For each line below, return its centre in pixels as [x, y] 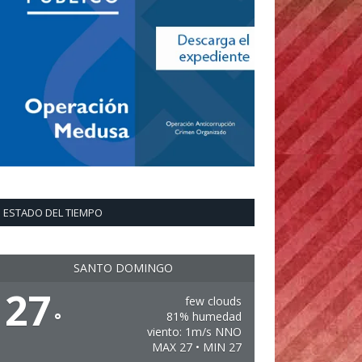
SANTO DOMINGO [123, 268]
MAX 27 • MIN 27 [196, 347]
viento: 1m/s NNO [194, 332]
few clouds [213, 301]
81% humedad [204, 316]
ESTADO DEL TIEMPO [53, 213]
